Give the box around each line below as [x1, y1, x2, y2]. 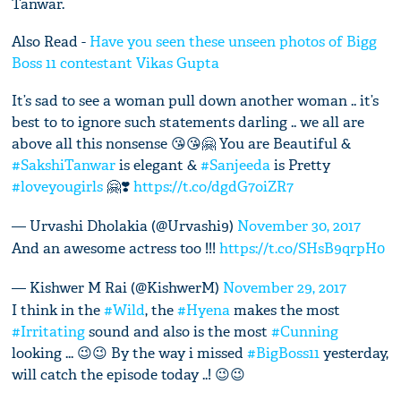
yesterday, [320, 344, 389, 363]
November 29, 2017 [223, 278, 347, 298]
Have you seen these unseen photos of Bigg [90, 32, 378, 52]
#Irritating [12, 322, 86, 342]
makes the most [230, 301, 341, 320]
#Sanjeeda [200, 156, 271, 175]
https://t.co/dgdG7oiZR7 [133, 177, 294, 197]
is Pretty [270, 156, 331, 175]
